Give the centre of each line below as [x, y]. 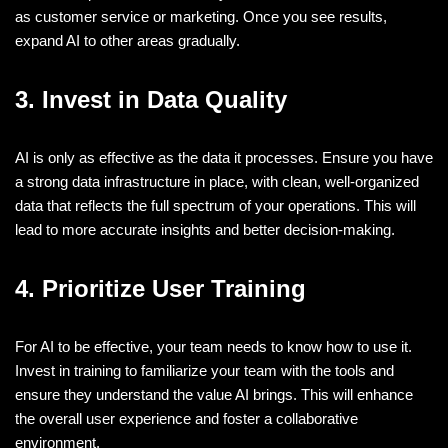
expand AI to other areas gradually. [127, 40]
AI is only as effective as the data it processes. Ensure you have [224, 157]
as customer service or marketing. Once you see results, [201, 16]
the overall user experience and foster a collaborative [186, 418]
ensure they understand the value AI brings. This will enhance [214, 394]
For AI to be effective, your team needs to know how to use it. [213, 346]
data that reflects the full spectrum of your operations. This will [215, 205]
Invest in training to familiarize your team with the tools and [204, 370]
